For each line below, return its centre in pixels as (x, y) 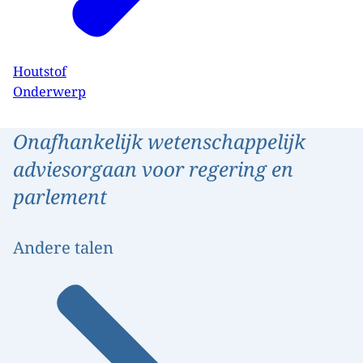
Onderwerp (49, 91)
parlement (60, 196)
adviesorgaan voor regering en (153, 169)
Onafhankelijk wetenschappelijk (159, 141)
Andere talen (63, 247)
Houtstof (40, 72)
